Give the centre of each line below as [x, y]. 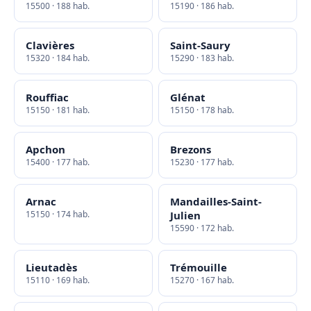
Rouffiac [47, 97]
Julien [185, 215]
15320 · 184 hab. [58, 58]
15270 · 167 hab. [202, 280]
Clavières [50, 45]
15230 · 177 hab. [202, 162]
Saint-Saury [200, 45]
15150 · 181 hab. [58, 110]
